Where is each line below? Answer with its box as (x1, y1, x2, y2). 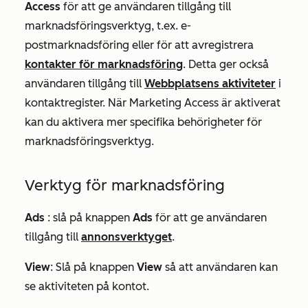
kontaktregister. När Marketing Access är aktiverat (25, 96, 280, 110)
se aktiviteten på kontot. (25, 280, 149, 294)
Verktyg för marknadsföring (25, 176, 225, 195)
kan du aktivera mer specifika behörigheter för (25, 115, 262, 129)
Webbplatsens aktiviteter (144, 77, 276, 91)
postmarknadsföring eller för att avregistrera (25, 38, 254, 52)
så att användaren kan (162, 261, 278, 274)
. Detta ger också (183, 58, 269, 71)
